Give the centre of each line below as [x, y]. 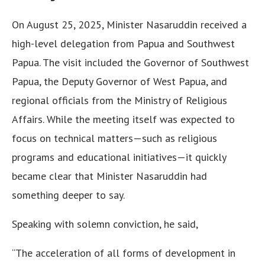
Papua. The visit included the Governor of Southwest [130, 62]
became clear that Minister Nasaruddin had [109, 176]
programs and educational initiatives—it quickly [119, 157]
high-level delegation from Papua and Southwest [123, 43]
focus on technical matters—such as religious [114, 138]
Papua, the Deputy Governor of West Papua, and [119, 81]
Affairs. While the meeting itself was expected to [123, 119]
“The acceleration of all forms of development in [124, 253]
